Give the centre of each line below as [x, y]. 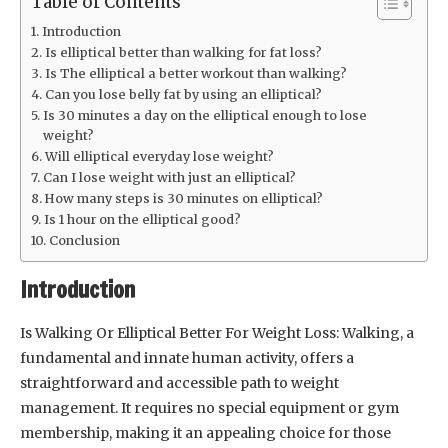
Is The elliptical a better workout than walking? [195, 73]
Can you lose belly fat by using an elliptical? [183, 94]
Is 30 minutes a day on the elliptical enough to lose [204, 115]
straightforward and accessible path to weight [179, 383]
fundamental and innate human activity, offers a [187, 358]
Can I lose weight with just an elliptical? [169, 177]
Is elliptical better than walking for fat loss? [183, 52]
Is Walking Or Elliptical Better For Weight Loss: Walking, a [217, 333]
